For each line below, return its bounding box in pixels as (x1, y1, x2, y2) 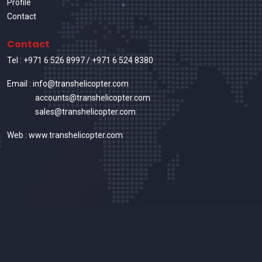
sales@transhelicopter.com (35, 107, 136, 117)
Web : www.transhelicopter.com (7, 130, 123, 140)
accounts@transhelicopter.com (35, 93, 150, 103)
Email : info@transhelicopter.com (7, 79, 129, 89)
